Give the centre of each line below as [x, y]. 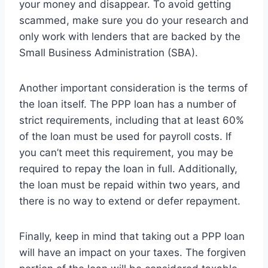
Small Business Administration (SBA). [109, 53]
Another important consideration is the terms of [133, 88]
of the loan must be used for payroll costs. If [125, 137]
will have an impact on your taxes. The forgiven [133, 253]
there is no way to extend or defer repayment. [130, 201]
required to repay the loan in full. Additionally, [128, 169]
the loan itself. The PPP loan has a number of [128, 104]
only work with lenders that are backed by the [130, 37]
